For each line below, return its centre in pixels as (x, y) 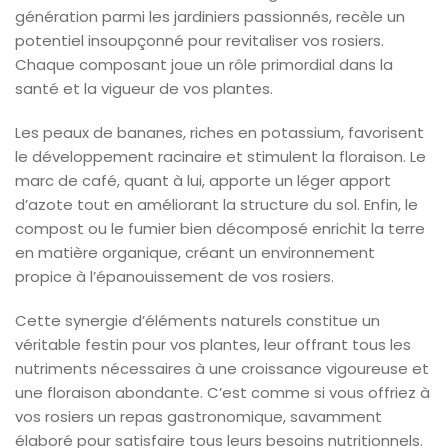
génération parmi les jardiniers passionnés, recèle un (210, 16)
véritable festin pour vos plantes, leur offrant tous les (213, 344)
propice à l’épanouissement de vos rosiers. (174, 276)
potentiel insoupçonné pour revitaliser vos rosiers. (199, 40)
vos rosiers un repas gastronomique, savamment (198, 416)
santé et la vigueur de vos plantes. (144, 88)
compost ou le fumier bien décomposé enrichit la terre (220, 228)
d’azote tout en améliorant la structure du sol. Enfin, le (216, 204)
